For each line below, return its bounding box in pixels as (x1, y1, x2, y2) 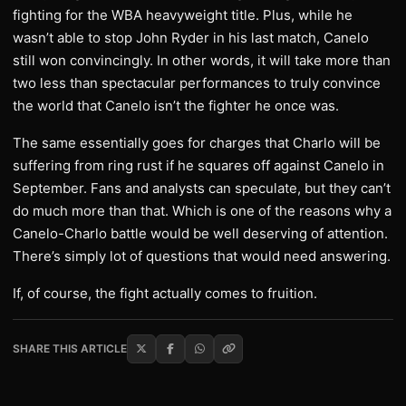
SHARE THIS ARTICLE (13, 342, 127, 356)
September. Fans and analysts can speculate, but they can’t (13, 179, 391, 197)
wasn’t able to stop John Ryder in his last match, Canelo (13, 28, 369, 46)
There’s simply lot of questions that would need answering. (13, 246, 391, 265)
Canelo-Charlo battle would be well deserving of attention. (13, 224, 388, 242)
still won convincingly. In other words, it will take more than (13, 51, 391, 69)
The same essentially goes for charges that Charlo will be (13, 133, 381, 151)
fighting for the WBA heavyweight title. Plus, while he (13, 5, 353, 24)
